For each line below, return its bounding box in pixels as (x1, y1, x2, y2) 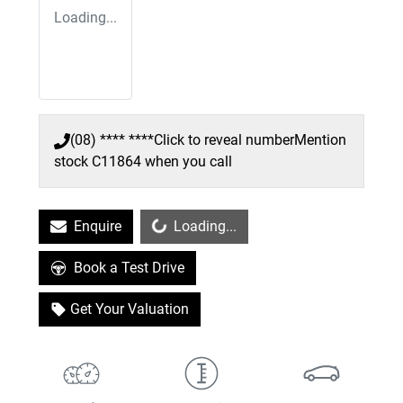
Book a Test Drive (74, 259, 184, 277)
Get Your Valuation (70, 300, 189, 318)
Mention (294, 131, 346, 149)
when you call (145, 153, 232, 171)
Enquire (74, 218, 121, 236)
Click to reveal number (154, 131, 294, 149)
